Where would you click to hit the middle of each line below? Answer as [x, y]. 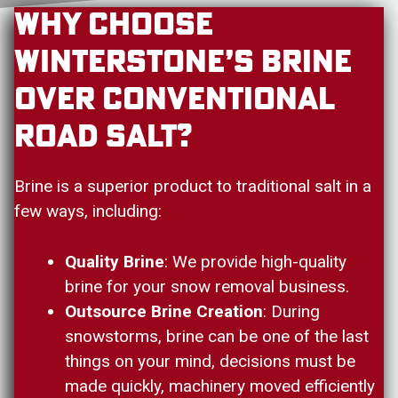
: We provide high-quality [255, 261]
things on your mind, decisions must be [210, 361]
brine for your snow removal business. [207, 286]
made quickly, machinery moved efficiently [220, 386]
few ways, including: [88, 211]
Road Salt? [103, 138]
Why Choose [114, 26]
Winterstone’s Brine [183, 63]
